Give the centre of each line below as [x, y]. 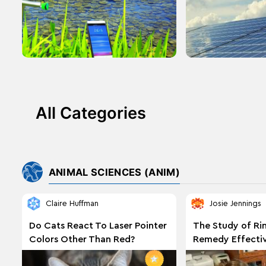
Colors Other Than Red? [82, 239]
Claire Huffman [72, 204]
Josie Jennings [235, 204]
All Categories [91, 113]
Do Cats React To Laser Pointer [98, 225]
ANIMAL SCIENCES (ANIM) [114, 172]
